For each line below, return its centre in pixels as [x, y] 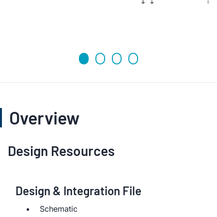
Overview [44, 117]
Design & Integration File [78, 191]
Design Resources [61, 151]
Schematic [59, 209]
